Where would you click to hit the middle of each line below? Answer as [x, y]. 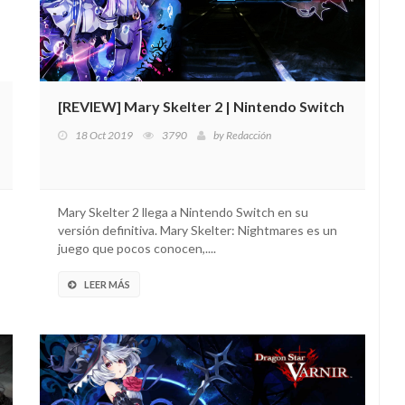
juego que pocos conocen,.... [137, 248]
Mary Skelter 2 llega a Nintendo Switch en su [183, 212]
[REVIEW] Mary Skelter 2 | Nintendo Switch [201, 106]
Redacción [249, 135]
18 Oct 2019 [104, 135]
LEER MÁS [107, 284]
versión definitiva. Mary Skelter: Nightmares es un [198, 230]
